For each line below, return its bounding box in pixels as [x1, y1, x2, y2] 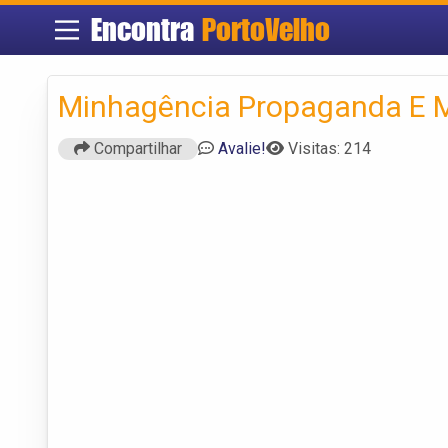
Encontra [90, 11, 202, 48]
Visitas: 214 [288, 138, 371, 158]
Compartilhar [90, 138, 182, 158]
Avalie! [218, 138, 266, 158]
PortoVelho [201, 11, 330, 48]
